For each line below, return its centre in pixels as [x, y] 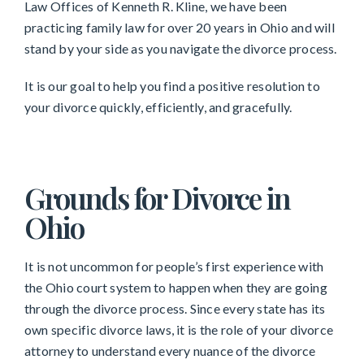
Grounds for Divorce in [157, 198]
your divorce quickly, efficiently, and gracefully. [158, 107]
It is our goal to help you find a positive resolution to [172, 86]
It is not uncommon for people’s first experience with [174, 266]
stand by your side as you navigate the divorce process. [181, 49]
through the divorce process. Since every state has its [175, 309]
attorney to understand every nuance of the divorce [170, 351]
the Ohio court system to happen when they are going [176, 288]
